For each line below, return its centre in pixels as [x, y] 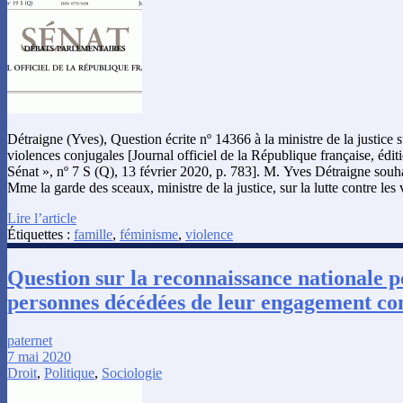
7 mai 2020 [39, 356]
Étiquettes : [40, 235]
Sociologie [132, 372]
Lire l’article [42, 219]
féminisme [149, 235]
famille [93, 235]
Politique [69, 372]
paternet [30, 340]
